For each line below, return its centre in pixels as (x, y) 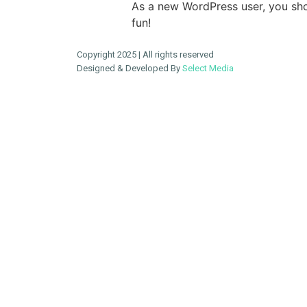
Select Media (208, 68)
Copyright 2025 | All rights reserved (145, 54)
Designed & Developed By (130, 68)
